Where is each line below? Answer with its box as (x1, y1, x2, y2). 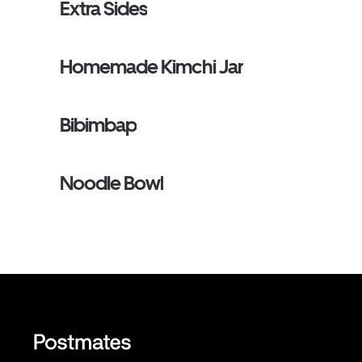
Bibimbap (60, 113, 137, 137)
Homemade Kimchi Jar (60, 55, 243, 78)
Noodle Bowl (60, 171, 164, 195)
